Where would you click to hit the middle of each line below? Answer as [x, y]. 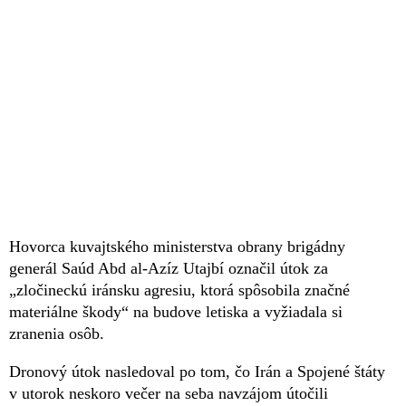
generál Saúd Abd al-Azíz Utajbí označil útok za [169, 268]
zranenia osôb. [57, 333]
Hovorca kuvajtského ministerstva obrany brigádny [177, 246]
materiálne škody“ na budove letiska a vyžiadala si [176, 311]
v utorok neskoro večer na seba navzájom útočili [169, 393]
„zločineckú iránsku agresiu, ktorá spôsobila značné [179, 290]
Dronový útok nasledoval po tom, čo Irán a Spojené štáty [197, 371]
